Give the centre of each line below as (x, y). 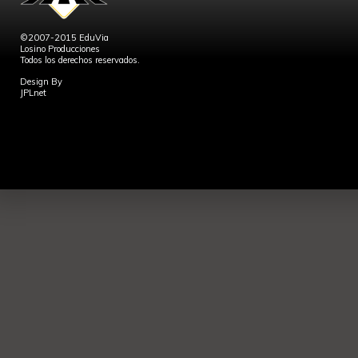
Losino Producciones (60, 49)
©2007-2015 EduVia (64, 38)
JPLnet (33, 93)
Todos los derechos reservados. (80, 60)
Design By (41, 82)
